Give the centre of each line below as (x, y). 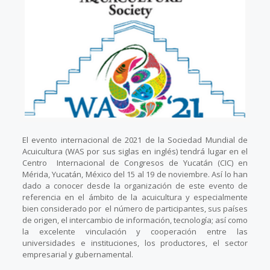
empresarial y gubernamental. (77, 255)
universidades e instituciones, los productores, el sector (135, 243)
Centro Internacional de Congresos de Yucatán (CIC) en (135, 163)
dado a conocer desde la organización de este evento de (135, 186)
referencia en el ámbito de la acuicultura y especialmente (135, 197)
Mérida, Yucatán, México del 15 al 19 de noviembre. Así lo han (135, 174)
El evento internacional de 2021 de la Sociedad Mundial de (135, 140)
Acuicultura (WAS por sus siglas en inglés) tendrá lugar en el (135, 152)
